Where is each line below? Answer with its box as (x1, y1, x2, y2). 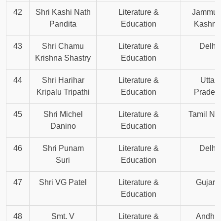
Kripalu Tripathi (36, 88, 90, 97)
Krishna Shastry (35, 54, 91, 63)
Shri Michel (43, 110, 83, 119)
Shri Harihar (41, 76, 84, 85)
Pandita (49, 20, 76, 29)
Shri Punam (42, 144, 84, 153)
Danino (50, 122, 76, 131)
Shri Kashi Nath (35, 8, 91, 17)
